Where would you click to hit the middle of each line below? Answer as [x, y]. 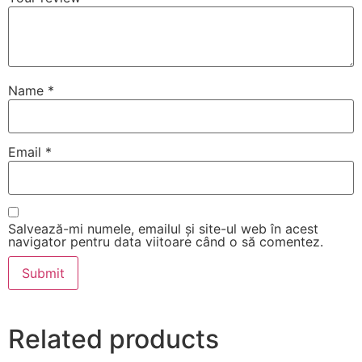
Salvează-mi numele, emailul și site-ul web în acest [163, 228]
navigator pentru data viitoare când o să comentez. [166, 241]
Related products [114, 339]
